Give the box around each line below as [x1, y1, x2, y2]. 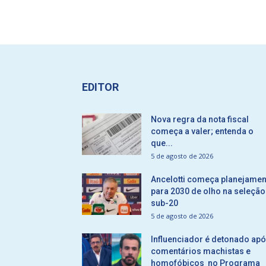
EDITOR [82, 81, 119, 93]
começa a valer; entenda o [151, 126, 254, 136]
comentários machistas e [151, 246, 251, 256]
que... [151, 138, 173, 148]
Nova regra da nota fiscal [151, 115, 249, 124]
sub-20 [151, 198, 178, 208]
